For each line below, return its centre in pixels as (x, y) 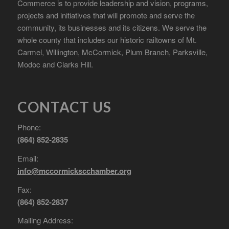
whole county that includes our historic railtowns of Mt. (107, 39)
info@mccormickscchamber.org (74, 170)
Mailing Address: (45, 220)
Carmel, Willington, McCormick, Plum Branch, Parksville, (112, 52)
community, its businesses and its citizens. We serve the (112, 27)
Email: (28, 158)
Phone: (29, 127)
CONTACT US (64, 107)
